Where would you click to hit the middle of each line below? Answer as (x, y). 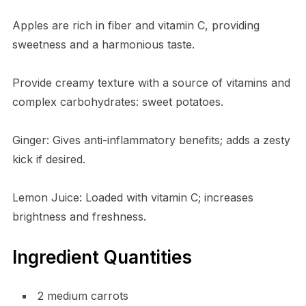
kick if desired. (48, 159)
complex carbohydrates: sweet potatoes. (117, 102)
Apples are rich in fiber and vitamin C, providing (136, 26)
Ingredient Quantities (102, 258)
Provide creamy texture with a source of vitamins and (151, 83)
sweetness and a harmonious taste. (103, 45)
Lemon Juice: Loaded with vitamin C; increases (133, 198)
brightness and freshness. (79, 217)
